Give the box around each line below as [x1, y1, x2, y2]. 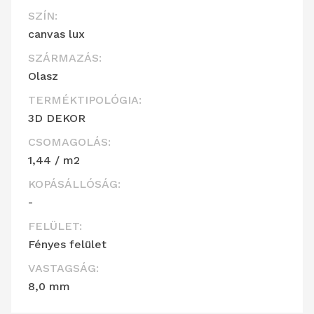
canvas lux [28, 27, 85, 41]
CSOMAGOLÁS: [28, 135, 111, 149]
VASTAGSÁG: [28, 261, 99, 275]
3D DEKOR [28, 111, 86, 125]
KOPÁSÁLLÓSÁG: [28, 177, 121, 191]
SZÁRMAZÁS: [28, 51, 102, 65]
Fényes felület [28, 238, 107, 252]
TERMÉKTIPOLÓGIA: [28, 93, 142, 107]
